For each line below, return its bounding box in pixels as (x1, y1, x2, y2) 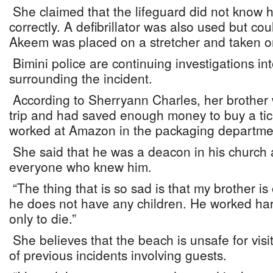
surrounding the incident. (9, 69, 152, 87)
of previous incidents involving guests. (9, 246, 227, 264)
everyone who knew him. (9, 157, 152, 175)
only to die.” (9, 209, 76, 227)
